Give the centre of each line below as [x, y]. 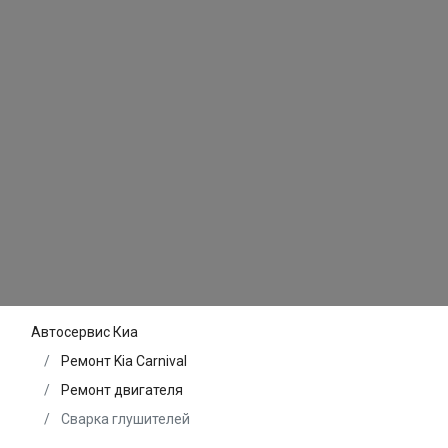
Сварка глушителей [124, 418]
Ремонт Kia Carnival [124, 360]
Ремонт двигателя [122, 389]
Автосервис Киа [84, 331]
